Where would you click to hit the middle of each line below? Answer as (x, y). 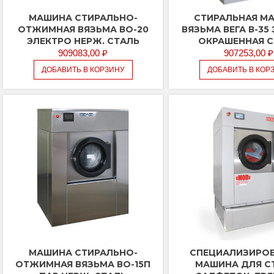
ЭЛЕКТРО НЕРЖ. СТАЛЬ (83, 41)
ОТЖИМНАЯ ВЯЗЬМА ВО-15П (83, 265)
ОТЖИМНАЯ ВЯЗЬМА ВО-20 (83, 30)
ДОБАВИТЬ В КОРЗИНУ (83, 70)
